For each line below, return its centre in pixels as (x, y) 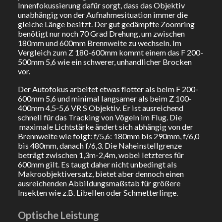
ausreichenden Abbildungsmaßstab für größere (99, 183)
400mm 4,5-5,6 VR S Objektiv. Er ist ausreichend (100, 108)
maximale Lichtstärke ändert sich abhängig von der (105, 127)
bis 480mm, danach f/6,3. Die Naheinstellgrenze (100, 146)
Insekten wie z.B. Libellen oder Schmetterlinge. (98, 193)
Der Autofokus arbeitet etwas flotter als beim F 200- (108, 89)
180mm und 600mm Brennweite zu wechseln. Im (99, 43)
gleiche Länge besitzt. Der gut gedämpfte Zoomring (106, 24)
